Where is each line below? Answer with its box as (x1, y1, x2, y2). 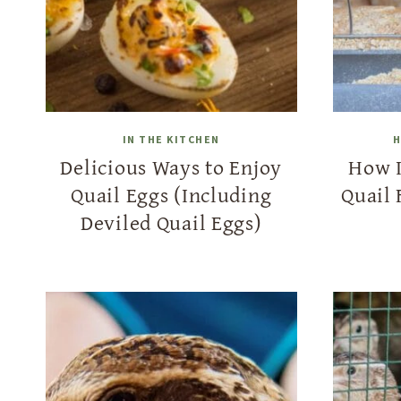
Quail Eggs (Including (71, 178, 272, 210)
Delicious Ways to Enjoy (60, 150, 283, 183)
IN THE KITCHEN (122, 132, 220, 146)
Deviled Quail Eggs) (80, 206, 262, 238)
